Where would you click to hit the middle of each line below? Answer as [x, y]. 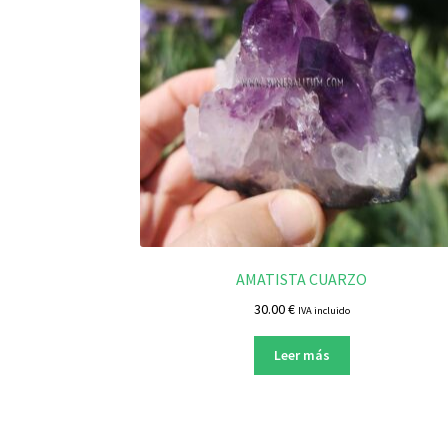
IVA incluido [323, 310]
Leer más [301, 355]
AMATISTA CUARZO [302, 279]
